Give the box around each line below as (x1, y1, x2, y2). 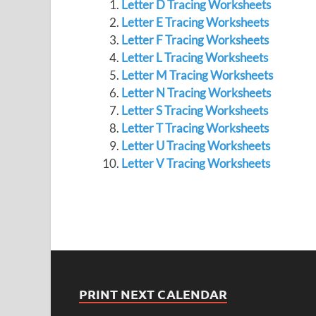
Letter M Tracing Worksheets (121, 68, 273, 83)
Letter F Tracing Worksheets (121, 32, 269, 47)
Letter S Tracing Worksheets (121, 103, 268, 118)
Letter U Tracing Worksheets (121, 138, 270, 153)
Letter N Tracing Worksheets (121, 85, 271, 100)
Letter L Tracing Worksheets (121, 50, 268, 65)
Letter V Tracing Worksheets (121, 156, 270, 171)
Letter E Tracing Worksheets (121, 15, 269, 30)
